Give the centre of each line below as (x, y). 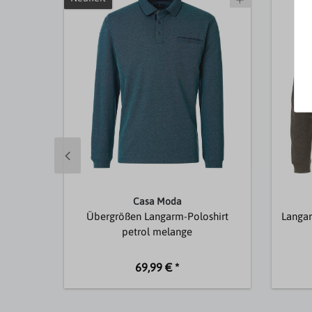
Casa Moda (157, 201)
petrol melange (157, 231)
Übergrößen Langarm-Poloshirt (157, 216)
